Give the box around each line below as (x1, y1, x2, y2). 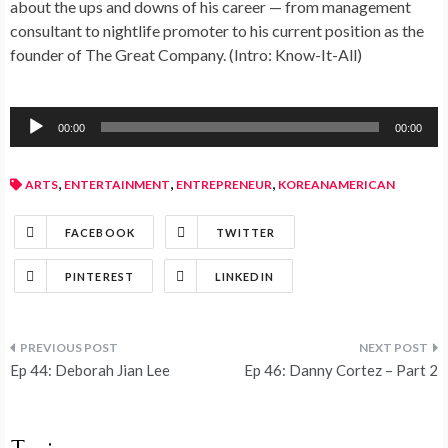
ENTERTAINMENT (64, 177, 170, 193)
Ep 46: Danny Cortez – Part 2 (244, 361, 438, 380)
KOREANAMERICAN (278, 177, 395, 193)
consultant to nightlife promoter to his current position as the (10, 21, 424, 41)
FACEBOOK (65, 226, 135, 240)
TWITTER (215, 226, 276, 240)
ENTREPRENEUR (176, 177, 272, 193)
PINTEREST (65, 270, 134, 284)
